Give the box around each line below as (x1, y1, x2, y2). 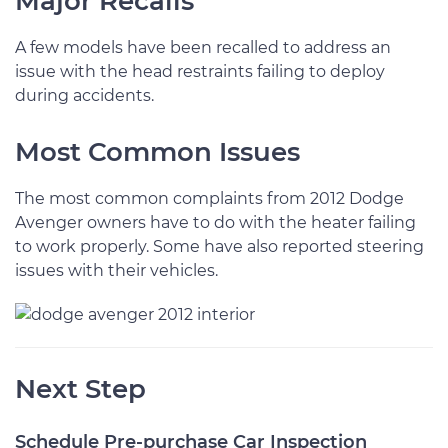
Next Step (15, 373, 146, 405)
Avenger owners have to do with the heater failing (15, 213, 416, 232)
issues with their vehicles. (15, 261, 218, 280)
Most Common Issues (15, 136, 300, 168)
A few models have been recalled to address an (15, 38, 391, 57)
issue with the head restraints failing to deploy (15, 62, 385, 81)
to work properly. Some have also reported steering (15, 237, 424, 256)
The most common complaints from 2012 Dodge (15, 189, 404, 208)
